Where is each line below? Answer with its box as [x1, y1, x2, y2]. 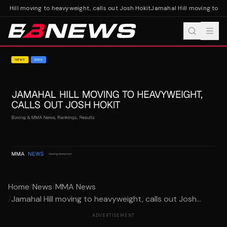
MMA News [55, 181, 96, 193]
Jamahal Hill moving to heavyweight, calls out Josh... [11, 194, 201, 205]
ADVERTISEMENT [92, 212, 135, 219]
